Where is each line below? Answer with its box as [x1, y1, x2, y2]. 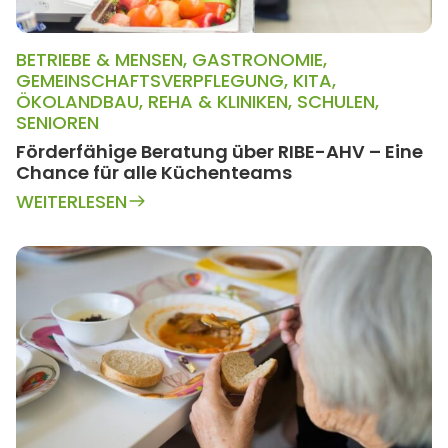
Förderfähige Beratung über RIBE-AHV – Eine [16, 138, 423, 164]
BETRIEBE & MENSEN [16, 46, 183, 72]
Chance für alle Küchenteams [16, 159, 292, 185]
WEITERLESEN [16, 188, 127, 214]
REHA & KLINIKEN [148, 88, 288, 114]
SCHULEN [297, 88, 375, 114]
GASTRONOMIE [192, 46, 323, 72]
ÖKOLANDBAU [16, 88, 139, 114]
